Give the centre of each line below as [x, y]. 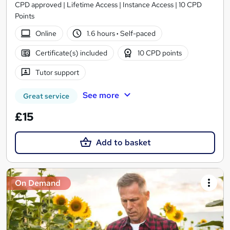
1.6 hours [102, 33]
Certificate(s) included [71, 53]
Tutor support [57, 72]
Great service [46, 96]
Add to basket [123, 143]
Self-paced [137, 33]
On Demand [38, 183]
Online [46, 33]
